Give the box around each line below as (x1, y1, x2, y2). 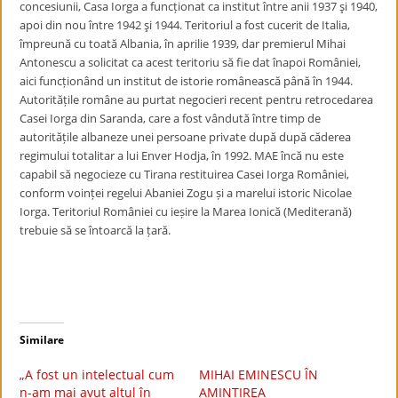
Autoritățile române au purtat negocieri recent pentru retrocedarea (20, 92, 374, 107)
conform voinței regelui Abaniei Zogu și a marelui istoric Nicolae (20, 185, 353, 201)
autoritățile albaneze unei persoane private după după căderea (20, 129, 352, 145)
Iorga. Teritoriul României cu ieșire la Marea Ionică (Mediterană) (20, 203, 353, 219)
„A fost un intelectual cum (20, 366, 175, 383)
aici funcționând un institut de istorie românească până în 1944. (20, 73, 354, 89)
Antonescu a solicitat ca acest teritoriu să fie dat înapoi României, (20, 54, 362, 70)
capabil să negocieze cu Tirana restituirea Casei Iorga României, (20, 166, 350, 182)
